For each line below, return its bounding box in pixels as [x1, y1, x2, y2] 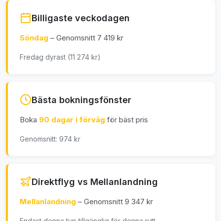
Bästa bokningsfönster [32, 94, 131, 105]
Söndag [20, 33, 50, 43]
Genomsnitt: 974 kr [20, 135, 80, 144]
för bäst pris [107, 115, 148, 125]
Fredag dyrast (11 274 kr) [20, 53, 101, 62]
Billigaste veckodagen [32, 12, 130, 23]
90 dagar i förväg [39, 115, 107, 125]
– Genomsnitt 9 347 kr [76, 197, 153, 207]
